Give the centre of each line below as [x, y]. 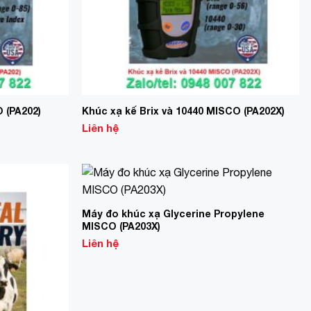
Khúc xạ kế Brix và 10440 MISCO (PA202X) [184, 110]
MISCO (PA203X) [121, 226]
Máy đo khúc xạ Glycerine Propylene [174, 213]
